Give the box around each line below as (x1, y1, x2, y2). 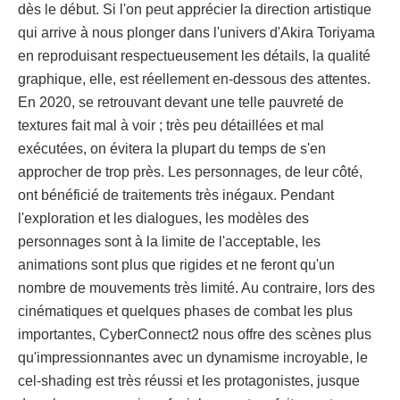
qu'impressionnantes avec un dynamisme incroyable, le (18, 350, 368, 366)
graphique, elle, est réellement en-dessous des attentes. (18, 71, 371, 87)
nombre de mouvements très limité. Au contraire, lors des (18, 280, 375, 296)
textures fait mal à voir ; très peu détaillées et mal (18, 118, 324, 134)
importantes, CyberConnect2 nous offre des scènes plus (18, 327, 371, 343)
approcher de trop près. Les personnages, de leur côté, (18, 164, 362, 180)
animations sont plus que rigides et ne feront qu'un (18, 257, 335, 273)
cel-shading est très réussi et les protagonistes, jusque (18, 373, 360, 389)
